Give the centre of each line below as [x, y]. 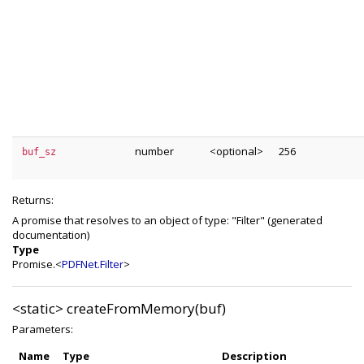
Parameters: [43, 329]
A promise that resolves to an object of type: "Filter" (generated [167, 220]
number [154, 151]
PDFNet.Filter [93, 264]
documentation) [51, 235]
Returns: [33, 200]
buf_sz [39, 152]
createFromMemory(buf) [146, 308]
